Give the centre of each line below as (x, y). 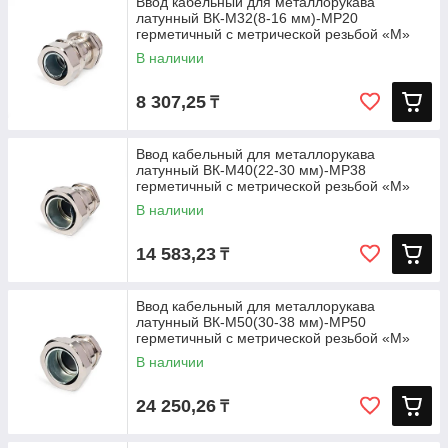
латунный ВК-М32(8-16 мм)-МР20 (247, 18)
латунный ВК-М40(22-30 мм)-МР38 (251, 170)
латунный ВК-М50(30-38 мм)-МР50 (251, 322)
